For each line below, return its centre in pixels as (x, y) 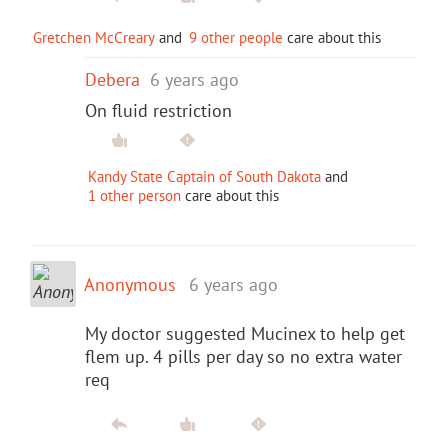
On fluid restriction (158, 110)
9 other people (236, 37)
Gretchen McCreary (94, 37)
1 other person (134, 195)
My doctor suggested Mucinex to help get (245, 333)
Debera (112, 79)
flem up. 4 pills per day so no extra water (243, 356)
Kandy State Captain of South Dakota (204, 176)
